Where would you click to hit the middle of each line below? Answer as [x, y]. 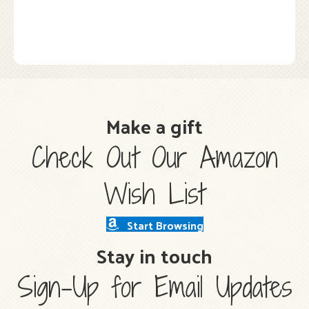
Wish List [154, 194]
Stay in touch [154, 256]
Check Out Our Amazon [154, 158]
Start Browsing [165, 225]
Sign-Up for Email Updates [154, 287]
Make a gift [154, 126]
